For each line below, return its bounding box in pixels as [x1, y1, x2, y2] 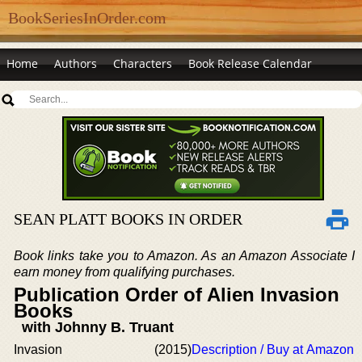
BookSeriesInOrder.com [8, 9, 166, 27]
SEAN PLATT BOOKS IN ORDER [14, 210, 242, 228]
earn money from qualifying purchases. [14, 265, 235, 279]
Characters [113, 56, 172, 71]
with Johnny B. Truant [22, 319, 174, 335]
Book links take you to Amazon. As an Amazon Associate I [14, 249, 355, 263]
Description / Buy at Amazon [192, 343, 354, 356]
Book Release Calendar [188, 56, 312, 71]
